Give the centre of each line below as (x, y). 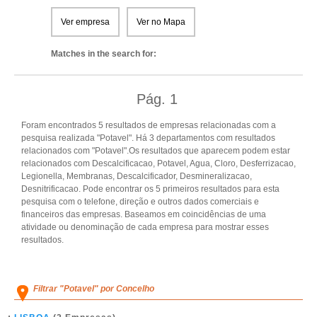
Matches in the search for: (104, 54)
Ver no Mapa (161, 22)
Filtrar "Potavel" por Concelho (94, 289)
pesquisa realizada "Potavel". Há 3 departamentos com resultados (148, 138)
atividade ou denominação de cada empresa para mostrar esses (145, 227)
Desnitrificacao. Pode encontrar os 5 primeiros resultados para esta (150, 189)
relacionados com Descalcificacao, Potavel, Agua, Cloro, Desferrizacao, (158, 163)
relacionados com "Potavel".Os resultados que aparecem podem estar (156, 151)
